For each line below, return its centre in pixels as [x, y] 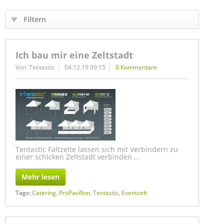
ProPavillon [74, 193]
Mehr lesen [40, 177]
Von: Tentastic [35, 67]
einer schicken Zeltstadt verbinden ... [78, 157]
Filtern [35, 19]
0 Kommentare [136, 67]
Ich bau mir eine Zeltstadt [74, 55]
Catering [44, 193]
